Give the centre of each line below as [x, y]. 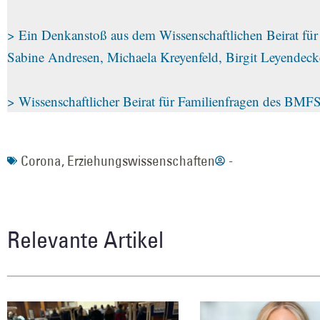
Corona [41, 160]
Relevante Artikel [85, 239]
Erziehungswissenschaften [141, 160]
